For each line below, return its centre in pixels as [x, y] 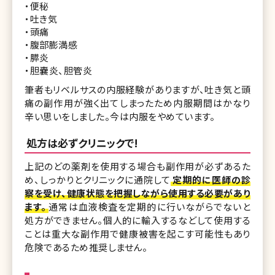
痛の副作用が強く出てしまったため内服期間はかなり [137, 103]
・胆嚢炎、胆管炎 [58, 70]
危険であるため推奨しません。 [86, 247]
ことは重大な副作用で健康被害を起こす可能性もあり [137, 233]
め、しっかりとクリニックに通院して [98, 179]
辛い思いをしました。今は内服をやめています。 [120, 116]
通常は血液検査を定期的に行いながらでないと [150, 206]
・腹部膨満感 [51, 44]
